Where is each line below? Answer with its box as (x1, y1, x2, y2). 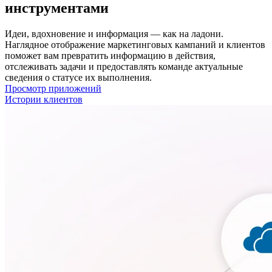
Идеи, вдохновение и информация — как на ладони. (5, 28, 223, 39)
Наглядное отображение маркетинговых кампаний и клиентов (5, 39, 265, 50)
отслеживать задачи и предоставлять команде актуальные (5, 61, 243, 72)
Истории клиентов (5, 93, 83, 104)
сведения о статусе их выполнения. (5, 72, 152, 83)
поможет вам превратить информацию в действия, (5, 50, 216, 61)
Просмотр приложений (5, 83, 101, 93)
